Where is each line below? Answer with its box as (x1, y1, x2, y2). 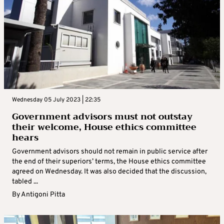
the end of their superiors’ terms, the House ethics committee (12, 157, 206, 166)
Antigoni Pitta (21, 190, 65, 199)
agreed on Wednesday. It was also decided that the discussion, (12, 167, 206, 176)
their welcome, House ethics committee (12, 119, 196, 135)
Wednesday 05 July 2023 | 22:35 (12, 96, 100, 104)
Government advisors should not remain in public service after (12, 147, 207, 156)
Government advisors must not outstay (12, 108, 192, 125)
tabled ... (12, 177, 38, 186)
